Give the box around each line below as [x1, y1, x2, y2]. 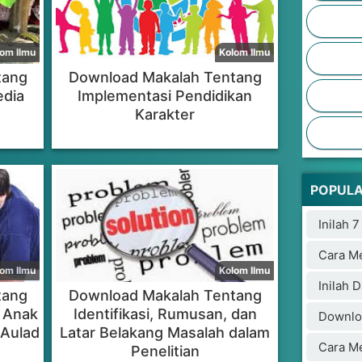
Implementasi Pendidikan [78, 87, 252, 104]
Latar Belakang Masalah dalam [60, 324, 270, 341]
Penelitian [130, 343, 200, 360]
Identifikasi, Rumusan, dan [73, 305, 257, 322]
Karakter [135, 106, 195, 123]
